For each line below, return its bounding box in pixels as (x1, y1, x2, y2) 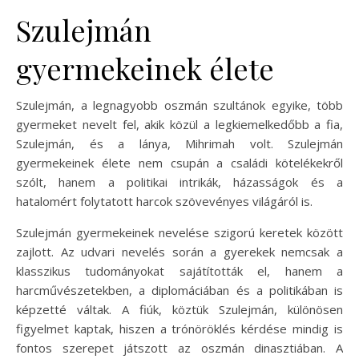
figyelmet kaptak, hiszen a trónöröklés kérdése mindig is (16, 321, 343, 337)
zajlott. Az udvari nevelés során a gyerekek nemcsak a (16, 244, 343, 260)
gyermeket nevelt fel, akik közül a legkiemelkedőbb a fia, (16, 116, 343, 132)
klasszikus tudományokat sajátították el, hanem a (16, 263, 343, 279)
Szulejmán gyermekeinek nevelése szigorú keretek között (16, 224, 343, 240)
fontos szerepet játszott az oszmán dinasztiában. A (16, 340, 343, 356)
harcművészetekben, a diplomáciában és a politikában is (16, 282, 343, 298)
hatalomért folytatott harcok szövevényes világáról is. (16, 193, 313, 209)
